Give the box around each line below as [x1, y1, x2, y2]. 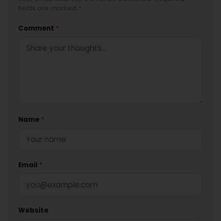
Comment [18, 23, 56, 33]
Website [18, 205, 48, 215]
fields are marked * [18, 3, 81, 13]
